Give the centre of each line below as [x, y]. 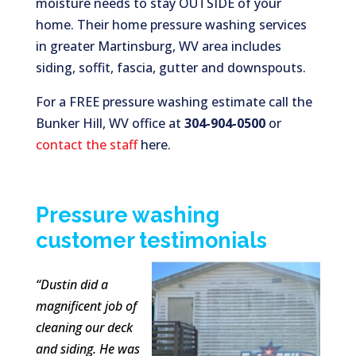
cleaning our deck [84, 328]
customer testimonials [151, 241]
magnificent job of [86, 306]
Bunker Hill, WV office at [110, 124]
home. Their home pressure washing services [171, 25]
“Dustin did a [72, 285]
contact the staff [86, 145]
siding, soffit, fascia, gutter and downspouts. [170, 68]
